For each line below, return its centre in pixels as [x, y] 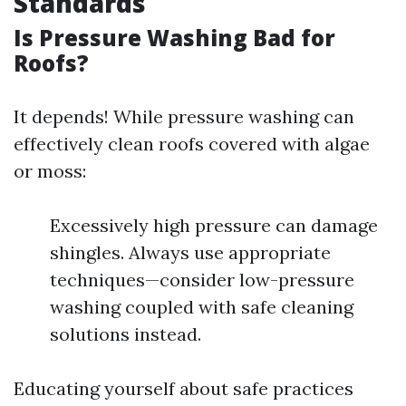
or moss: [50, 171]
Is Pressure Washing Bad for [174, 38]
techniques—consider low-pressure [202, 280]
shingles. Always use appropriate [190, 252]
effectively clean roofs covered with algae [192, 144]
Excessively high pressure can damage [214, 225]
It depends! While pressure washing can [184, 116]
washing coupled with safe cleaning [202, 307]
